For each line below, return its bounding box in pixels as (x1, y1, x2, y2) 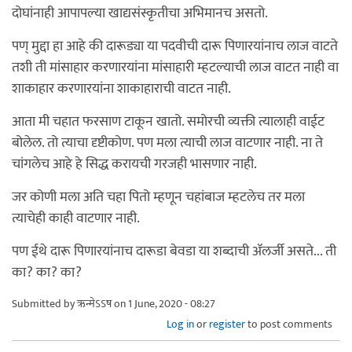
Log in (167, 314, 194, 333)
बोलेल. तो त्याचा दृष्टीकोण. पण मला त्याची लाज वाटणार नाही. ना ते (12, 130, 323, 155)
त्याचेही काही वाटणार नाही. (12, 206, 140, 230)
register (209, 314, 245, 333)
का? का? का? (12, 260, 82, 284)
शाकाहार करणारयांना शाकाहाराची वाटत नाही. (12, 76, 231, 101)
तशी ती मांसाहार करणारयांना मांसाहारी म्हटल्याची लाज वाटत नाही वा (12, 55, 339, 79)
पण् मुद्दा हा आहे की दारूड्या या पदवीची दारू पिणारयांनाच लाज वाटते (12, 34, 338, 58)
